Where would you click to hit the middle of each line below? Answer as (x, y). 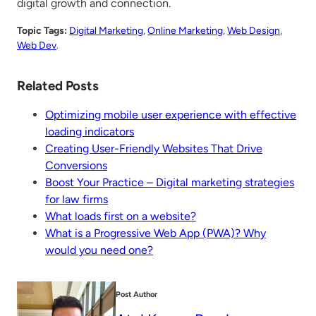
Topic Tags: (42, 30)
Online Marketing (185, 30)
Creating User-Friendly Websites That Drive (154, 149)
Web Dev (37, 45)
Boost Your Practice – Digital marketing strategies (170, 183)
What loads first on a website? (121, 217)
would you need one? (99, 250)
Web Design (254, 30)
